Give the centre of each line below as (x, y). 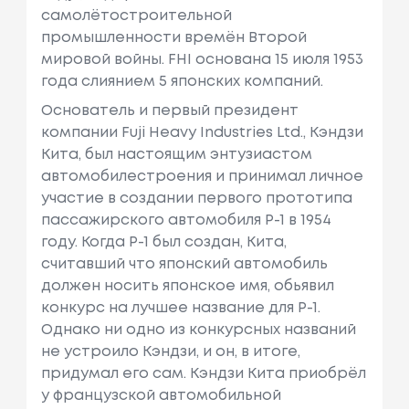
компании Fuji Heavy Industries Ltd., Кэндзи (202, 132)
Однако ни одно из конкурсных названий (198, 330)
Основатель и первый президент (169, 110)
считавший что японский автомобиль (184, 264)
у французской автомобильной (161, 395)
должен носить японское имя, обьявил (187, 286)
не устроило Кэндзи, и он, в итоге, (170, 351)
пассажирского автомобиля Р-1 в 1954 (186, 220)
